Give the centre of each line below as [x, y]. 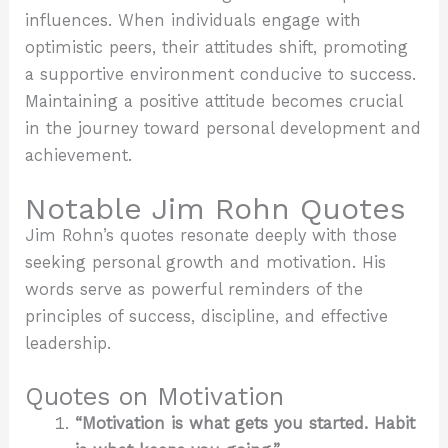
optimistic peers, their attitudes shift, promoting [217, 47]
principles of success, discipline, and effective [207, 316]
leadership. [68, 343]
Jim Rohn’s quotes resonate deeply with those [211, 235]
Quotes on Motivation [155, 397]
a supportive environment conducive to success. [221, 74]
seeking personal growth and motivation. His [206, 262]
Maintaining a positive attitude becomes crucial [214, 101]
